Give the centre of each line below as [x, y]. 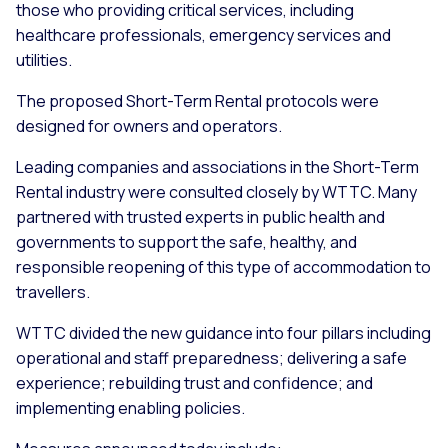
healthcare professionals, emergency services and [203, 34]
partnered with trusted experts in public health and [200, 216]
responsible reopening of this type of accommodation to [223, 266]
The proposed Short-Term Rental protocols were [197, 100]
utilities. [44, 59]
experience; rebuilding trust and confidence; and [194, 382]
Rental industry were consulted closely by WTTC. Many [216, 191]
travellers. [53, 291]
